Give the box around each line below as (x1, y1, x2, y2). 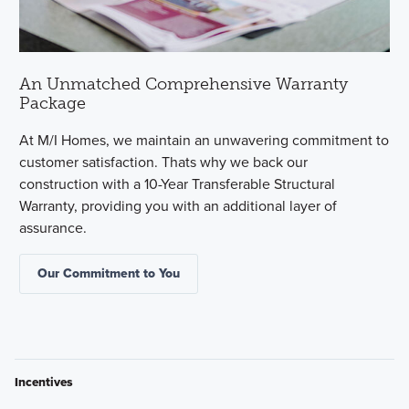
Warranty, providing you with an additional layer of (19, 194, 338, 216)
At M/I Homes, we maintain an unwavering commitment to (19, 129, 390, 151)
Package (19, 92, 87, 113)
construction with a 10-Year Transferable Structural (19, 173, 336, 194)
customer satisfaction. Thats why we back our (19, 151, 309, 173)
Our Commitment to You (37, 263, 181, 283)
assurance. (19, 216, 88, 238)
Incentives (14, 372, 73, 392)
